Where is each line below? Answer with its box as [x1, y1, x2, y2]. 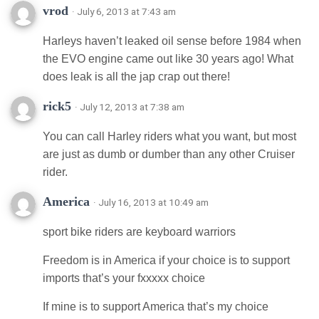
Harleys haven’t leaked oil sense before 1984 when [43, 34, 301, 47]
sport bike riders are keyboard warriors [43, 225, 236, 238]
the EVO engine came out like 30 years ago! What [43, 52, 293, 65]
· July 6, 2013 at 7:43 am [72, 5, 176, 17]
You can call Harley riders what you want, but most [43, 130, 296, 142]
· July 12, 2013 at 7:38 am [75, 100, 184, 113]
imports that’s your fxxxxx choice [43, 271, 205, 284]
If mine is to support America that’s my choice [43, 300, 268, 313]
